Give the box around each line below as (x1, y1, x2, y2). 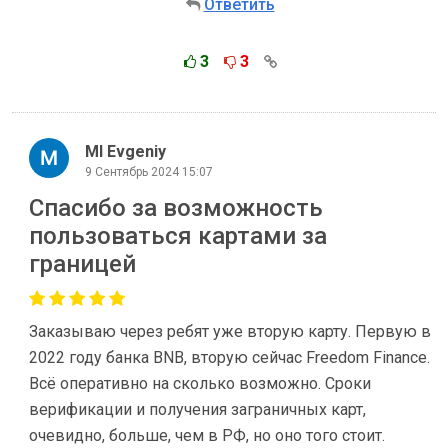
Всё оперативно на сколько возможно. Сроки (29, 374, 371, 394)
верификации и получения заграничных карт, (29, 400, 366, 420)
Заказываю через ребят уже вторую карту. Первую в (29, 322, 431, 342)
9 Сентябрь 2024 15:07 (85, 164, 213, 179)
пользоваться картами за (29, 222, 327, 251)
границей (29, 250, 136, 279)
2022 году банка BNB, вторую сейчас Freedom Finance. (29, 348, 430, 368)
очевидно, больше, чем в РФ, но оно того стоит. (29, 426, 385, 446)
